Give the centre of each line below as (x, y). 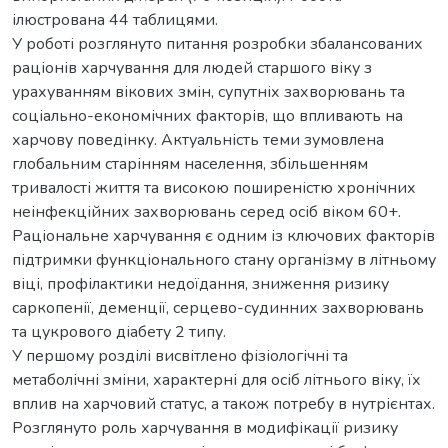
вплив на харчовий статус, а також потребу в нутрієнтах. (223, 403)
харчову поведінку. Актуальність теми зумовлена (198, 139)
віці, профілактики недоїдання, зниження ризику (200, 283)
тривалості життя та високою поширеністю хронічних (214, 187)
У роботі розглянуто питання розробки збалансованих (217, 43)
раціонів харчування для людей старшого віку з (192, 67)
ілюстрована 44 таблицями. (115, 19)
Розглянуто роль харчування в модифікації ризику (205, 427)
